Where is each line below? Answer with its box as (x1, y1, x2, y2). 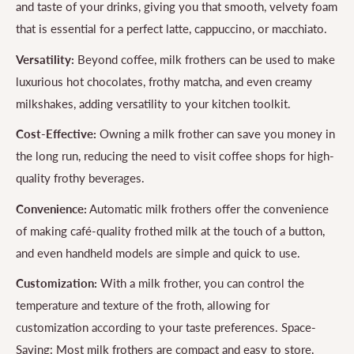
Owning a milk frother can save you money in (96, 126, 335, 141)
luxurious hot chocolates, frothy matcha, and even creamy (16, 73, 312, 88)
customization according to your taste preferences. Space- (16, 320, 316, 335)
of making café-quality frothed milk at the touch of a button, (16, 223, 325, 238)
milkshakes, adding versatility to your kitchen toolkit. (16, 96, 291, 111)
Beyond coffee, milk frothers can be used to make (74, 51, 335, 66)
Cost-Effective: (16, 126, 96, 141)
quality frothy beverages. (16, 171, 145, 186)
